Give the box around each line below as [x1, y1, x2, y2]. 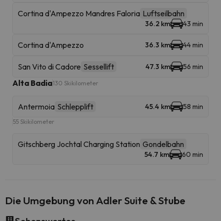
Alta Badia [12, 78, 52, 88]
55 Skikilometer [13, 118, 54, 125]
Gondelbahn [143, 139, 184, 149]
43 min [183, 19, 203, 28]
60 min [182, 150, 203, 159]
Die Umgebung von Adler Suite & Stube [5, 194, 185, 207]
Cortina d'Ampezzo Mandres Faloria [18, 8, 140, 18]
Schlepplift [57, 102, 93, 111]
